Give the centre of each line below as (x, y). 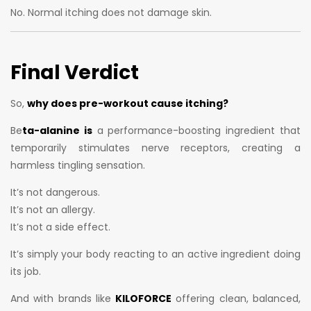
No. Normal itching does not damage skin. (111, 13)
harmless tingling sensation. (78, 165)
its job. (26, 271)
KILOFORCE (144, 298)
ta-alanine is (57, 130)
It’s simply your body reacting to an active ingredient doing (155, 254)
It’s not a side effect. (60, 227)
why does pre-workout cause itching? (128, 103)
